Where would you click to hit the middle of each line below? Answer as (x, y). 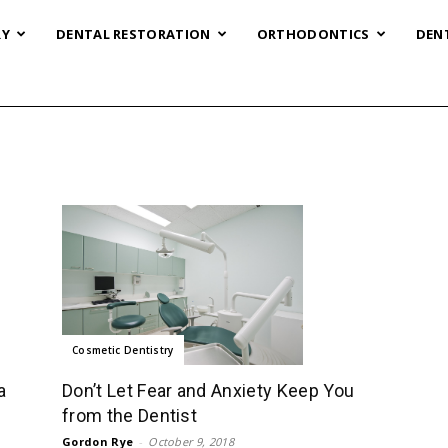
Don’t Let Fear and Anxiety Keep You (208, 391)
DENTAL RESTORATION (133, 34)
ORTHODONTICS (313, 34)
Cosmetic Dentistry (123, 350)
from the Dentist (130, 416)
